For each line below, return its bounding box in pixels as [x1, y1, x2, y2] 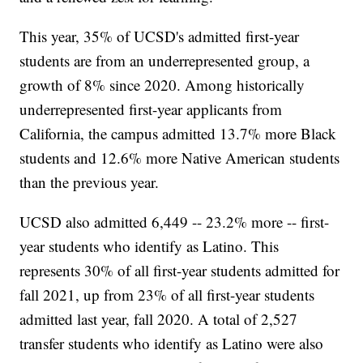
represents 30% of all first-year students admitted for [19, 260, 340, 281]
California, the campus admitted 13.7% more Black [19, 123, 337, 144]
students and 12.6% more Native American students [19, 147, 340, 169]
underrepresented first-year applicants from [19, 99, 283, 120]
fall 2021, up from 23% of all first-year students [19, 284, 315, 305]
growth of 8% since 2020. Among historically [19, 75, 305, 96]
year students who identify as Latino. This [19, 236, 280, 257]
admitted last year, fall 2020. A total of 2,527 [19, 309, 298, 330]
